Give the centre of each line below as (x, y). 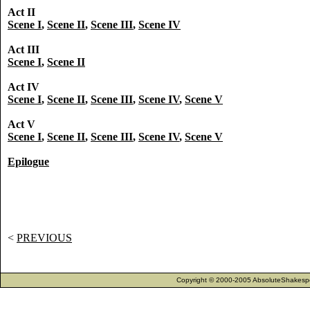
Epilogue (28, 162)
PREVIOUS (44, 238)
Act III (24, 50)
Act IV (24, 87)
